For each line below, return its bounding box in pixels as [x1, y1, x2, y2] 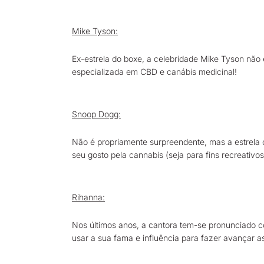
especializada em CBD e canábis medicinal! [72, 67, 237, 77]
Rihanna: [72, 192, 105, 202]
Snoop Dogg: [72, 109, 121, 119]
